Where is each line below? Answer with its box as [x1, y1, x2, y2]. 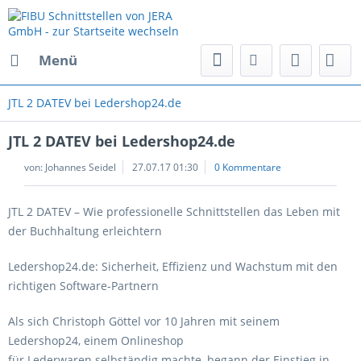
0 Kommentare [214, 160, 281, 174]
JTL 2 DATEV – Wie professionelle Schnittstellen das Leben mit [8, 204, 340, 219]
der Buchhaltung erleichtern [8, 223, 162, 239]
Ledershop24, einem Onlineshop [8, 333, 184, 348]
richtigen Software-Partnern [8, 278, 159, 293]
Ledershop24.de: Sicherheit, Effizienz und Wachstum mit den [8, 259, 338, 274]
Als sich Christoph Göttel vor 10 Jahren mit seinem [8, 313, 280, 329]
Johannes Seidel [45, 160, 116, 174]
